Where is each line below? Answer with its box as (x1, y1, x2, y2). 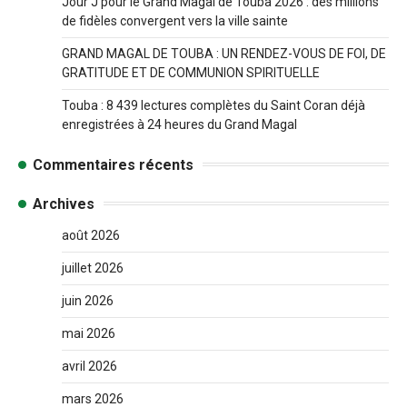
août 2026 (62, 227, 120, 243)
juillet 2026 (62, 260, 124, 275)
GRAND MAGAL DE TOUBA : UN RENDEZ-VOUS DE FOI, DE (62, 45, 386, 61)
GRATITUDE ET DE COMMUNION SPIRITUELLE (62, 65, 320, 80)
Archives (33, 194, 94, 213)
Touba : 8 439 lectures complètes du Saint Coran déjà (62, 97, 365, 113)
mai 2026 (62, 325, 115, 341)
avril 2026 (62, 358, 117, 373)
